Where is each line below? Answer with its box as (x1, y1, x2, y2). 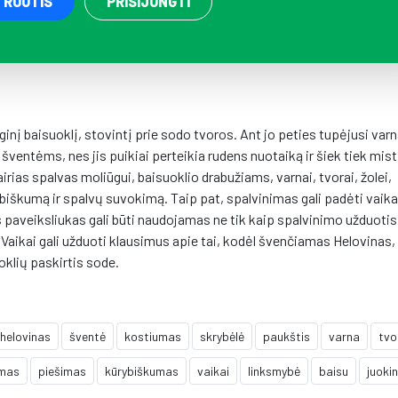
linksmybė (248, 362, 300, 378)
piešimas (38, 362, 86, 378)
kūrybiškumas (105, 362, 179, 378)
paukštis (263, 328, 310, 344)
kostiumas (124, 328, 181, 344)
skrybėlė (200, 328, 244, 344)
